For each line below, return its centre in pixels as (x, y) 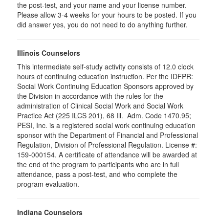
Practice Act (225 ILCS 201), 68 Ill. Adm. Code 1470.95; (104, 115)
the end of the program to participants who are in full (98, 164)
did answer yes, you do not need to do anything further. (102, 24)
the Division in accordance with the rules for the (90, 96)
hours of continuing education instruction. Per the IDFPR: (105, 76)
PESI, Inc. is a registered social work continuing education (106, 125)
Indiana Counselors (50, 212)
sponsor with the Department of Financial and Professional (108, 135)
